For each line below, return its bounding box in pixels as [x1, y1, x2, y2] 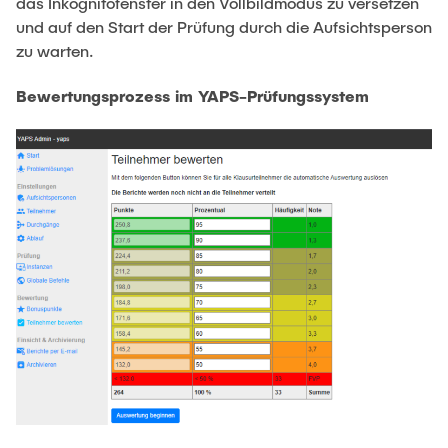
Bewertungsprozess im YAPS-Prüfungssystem [16, 85, 369, 105]
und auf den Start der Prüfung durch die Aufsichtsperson [16, 16, 432, 36]
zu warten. [16, 40, 94, 60]
